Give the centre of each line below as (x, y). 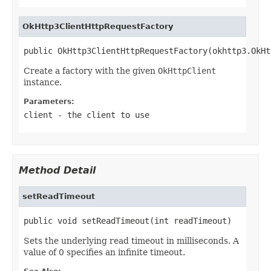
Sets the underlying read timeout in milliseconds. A (131, 240)
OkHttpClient (187, 70)
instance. (43, 82)
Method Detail (57, 170)
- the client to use (101, 115)
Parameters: (49, 101)
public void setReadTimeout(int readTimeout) (128, 220)
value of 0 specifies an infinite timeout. (104, 252)
